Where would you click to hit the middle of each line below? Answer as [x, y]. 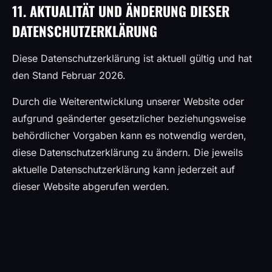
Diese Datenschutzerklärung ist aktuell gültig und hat [132, 58]
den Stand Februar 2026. [69, 75]
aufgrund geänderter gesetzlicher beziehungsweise [129, 118]
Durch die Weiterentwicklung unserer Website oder [128, 101]
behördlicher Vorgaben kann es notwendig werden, [129, 135]
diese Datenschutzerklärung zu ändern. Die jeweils [127, 152]
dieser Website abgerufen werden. [91, 186]
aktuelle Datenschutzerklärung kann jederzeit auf [124, 169]
